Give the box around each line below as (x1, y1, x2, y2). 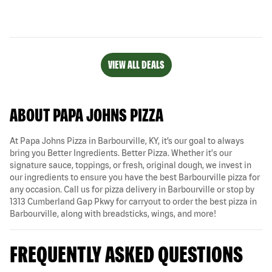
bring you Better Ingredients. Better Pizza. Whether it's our (10, 148, 232, 158)
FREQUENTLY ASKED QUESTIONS (10, 240, 243, 267)
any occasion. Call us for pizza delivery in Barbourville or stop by (10, 184, 254, 194)
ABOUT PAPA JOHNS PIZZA (10, 104, 163, 125)
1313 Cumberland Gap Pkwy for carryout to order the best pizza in (10, 196, 257, 206)
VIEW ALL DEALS (107, 58, 165, 71)
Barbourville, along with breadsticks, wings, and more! (10, 208, 216, 219)
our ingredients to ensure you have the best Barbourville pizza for (10, 172, 260, 182)
